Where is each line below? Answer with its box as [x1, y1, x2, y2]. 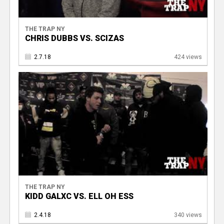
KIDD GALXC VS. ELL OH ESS [24, 191, 133, 201]
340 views [173, 211, 202, 219]
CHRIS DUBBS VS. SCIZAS [24, 33, 124, 43]
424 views [173, 53, 202, 60]
